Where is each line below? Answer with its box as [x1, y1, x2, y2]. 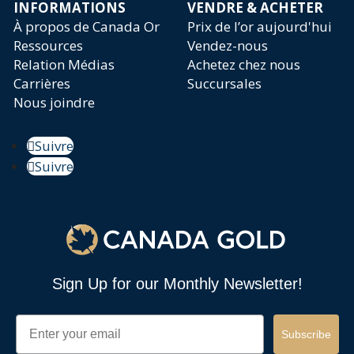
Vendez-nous [187, 36, 268, 55]
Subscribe [281, 328, 331, 341]
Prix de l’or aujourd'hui [187, 17, 332, 36]
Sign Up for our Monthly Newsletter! [51, 275, 303, 293]
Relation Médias [13, 55, 115, 73]
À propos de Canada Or [13, 17, 160, 36]
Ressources [13, 36, 83, 55]
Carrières [13, 73, 70, 92]
